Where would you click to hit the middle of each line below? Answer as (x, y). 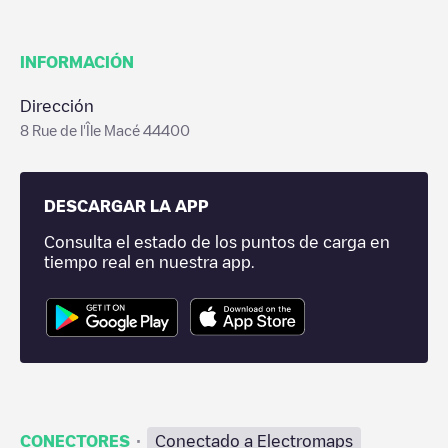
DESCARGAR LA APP (126, 206)
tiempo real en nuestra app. (149, 262)
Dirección (57, 106)
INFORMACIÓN (77, 62)
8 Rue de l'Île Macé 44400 (105, 130)
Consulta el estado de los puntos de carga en (217, 242)
